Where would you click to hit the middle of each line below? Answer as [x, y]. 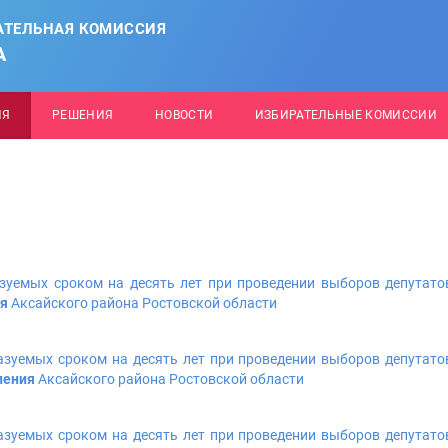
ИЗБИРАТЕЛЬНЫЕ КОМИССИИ [346, 115]
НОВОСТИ [184, 115]
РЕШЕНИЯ [82, 115]
